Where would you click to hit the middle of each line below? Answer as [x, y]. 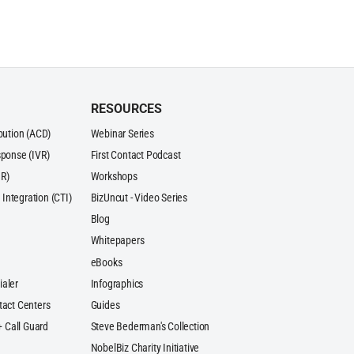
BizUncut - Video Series [139, 198]
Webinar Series [122, 134]
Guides [105, 305]
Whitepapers [117, 241]
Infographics [117, 284]
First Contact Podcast [136, 156]
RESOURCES [126, 109]
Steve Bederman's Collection [150, 326]
